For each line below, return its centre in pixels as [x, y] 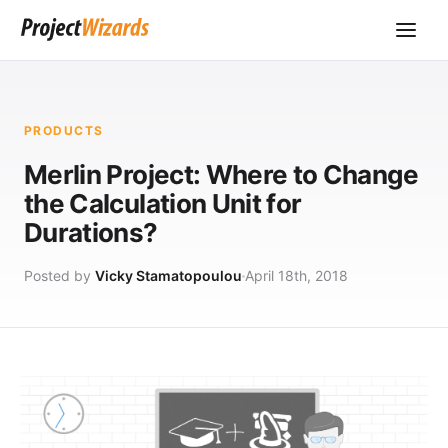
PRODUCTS [64, 130]
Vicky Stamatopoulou [168, 275]
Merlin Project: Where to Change [221, 174]
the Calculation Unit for [163, 203]
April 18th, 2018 [296, 275]
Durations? [91, 232]
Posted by [59, 275]
